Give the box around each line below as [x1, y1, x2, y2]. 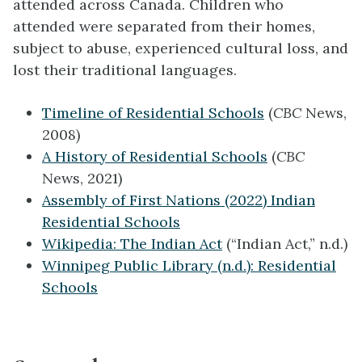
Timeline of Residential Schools [42, 103, 264, 122]
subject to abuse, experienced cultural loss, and [13, 38, 348, 57]
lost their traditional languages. [13, 60, 237, 79]
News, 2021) [42, 168, 122, 187]
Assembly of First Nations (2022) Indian [42, 190, 315, 209]
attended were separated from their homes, [13, 16, 315, 36]
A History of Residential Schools [42, 146, 267, 166]
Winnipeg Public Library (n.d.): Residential [42, 255, 336, 275]
